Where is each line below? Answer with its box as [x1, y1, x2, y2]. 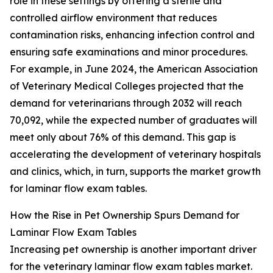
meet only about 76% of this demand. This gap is [10, 131, 236, 144]
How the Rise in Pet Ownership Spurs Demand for [10, 209, 239, 222]
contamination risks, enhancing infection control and [10, 29, 255, 41]
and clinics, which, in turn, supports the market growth [10, 165, 261, 178]
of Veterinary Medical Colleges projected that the [10, 80, 244, 93]
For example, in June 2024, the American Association [10, 63, 258, 76]
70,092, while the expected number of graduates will [10, 114, 257, 127]
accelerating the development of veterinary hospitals [10, 148, 261, 161]
